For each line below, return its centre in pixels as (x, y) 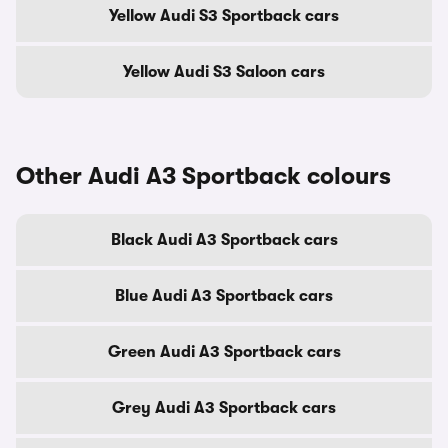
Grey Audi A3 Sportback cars (224, 408)
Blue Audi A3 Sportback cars (224, 296)
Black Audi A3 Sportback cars (224, 240)
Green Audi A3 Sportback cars (224, 352)
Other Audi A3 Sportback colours (203, 176)
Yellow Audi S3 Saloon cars (224, 72)
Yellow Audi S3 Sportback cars (224, 16)
